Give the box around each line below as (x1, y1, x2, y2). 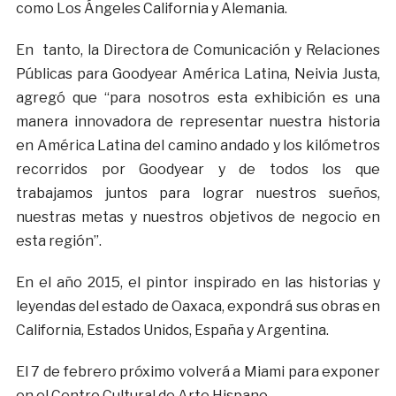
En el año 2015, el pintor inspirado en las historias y (15, 274, 381, 292)
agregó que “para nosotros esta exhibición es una (15, 89, 381, 107)
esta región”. (15, 232, 102, 250)
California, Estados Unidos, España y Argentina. (15, 322, 329, 339)
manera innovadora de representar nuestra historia (15, 113, 381, 131)
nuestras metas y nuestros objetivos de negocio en (15, 209, 381, 226)
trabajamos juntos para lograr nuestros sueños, (15, 185, 381, 202)
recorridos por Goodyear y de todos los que (15, 161, 381, 179)
